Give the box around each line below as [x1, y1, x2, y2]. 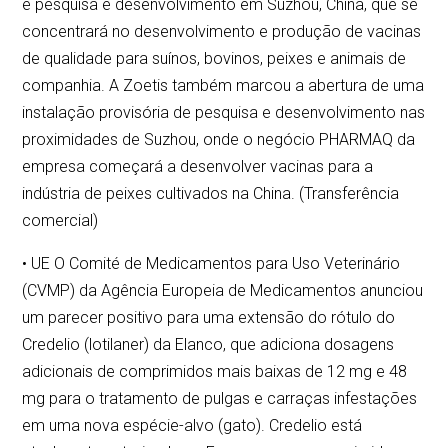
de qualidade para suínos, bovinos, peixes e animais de [22, 49, 407, 69]
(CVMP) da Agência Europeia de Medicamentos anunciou [22, 281, 424, 301]
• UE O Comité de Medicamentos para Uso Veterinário [22, 254, 401, 274]
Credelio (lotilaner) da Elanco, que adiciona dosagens [22, 335, 395, 355]
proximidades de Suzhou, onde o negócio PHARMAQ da [22, 130, 416, 150]
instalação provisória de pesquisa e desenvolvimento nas [22, 103, 426, 123]
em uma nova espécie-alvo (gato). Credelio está [22, 416, 363, 436]
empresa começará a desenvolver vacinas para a [22, 157, 374, 177]
